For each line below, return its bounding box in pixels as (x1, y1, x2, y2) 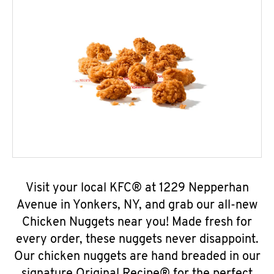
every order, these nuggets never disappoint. (15, 234, 259, 246)
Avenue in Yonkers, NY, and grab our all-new (17, 199, 257, 212)
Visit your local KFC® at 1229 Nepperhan (25, 182, 249, 194)
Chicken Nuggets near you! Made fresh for (22, 217, 252, 229)
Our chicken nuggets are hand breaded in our (13, 251, 261, 263)
